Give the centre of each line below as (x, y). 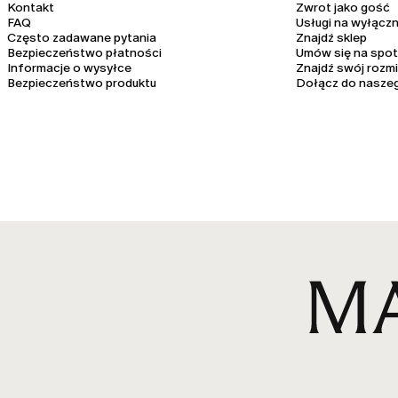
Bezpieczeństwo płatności (84, 53)
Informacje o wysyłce (69, 68)
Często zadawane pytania (82, 38)
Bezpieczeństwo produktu (82, 83)
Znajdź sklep (332, 38)
